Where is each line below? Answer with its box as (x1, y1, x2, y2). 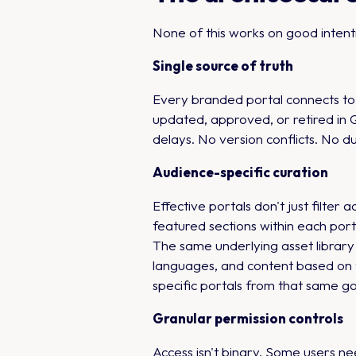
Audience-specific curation (153, 164, 328, 180)
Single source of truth (153, 57, 293, 74)
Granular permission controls (153, 310, 343, 327)
